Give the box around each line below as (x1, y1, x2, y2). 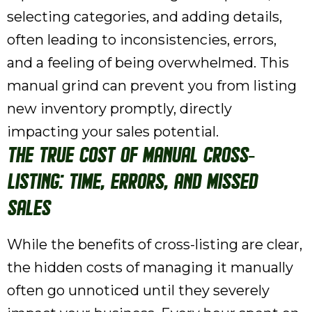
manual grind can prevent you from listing (7, 77, 297, 94)
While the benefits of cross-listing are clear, (7, 236, 302, 253)
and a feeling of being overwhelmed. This (7, 54, 289, 71)
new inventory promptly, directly (7, 100, 232, 117)
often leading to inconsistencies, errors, (7, 31, 276, 48)
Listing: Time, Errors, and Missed (7, 172, 257, 194)
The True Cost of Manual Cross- (7, 146, 256, 168)
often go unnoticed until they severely (7, 282, 270, 299)
